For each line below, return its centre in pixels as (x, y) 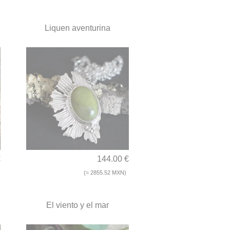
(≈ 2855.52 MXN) (105, 173)
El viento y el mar (78, 205)
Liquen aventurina (78, 28)
